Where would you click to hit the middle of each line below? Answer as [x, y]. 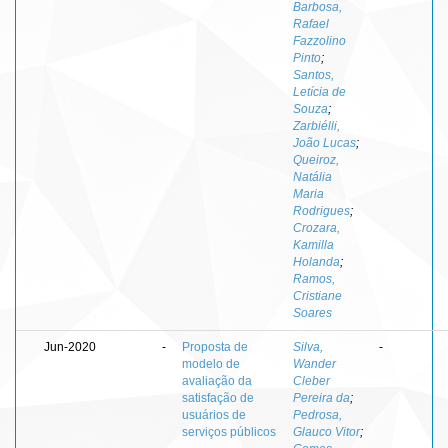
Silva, [308, 346]
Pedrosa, [317, 414]
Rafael [311, 23]
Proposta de [215, 346]
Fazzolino [319, 40]
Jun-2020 [70, 346]
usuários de [214, 414]
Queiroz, [316, 159]
